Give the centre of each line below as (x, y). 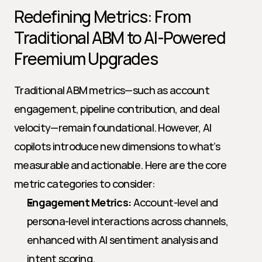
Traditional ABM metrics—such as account (112, 90)
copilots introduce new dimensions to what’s (117, 146)
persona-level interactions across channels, (128, 221)
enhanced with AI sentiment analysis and (122, 240)
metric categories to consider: (85, 184)
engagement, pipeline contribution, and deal (117, 109)
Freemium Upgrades (86, 58)
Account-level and (175, 202)
